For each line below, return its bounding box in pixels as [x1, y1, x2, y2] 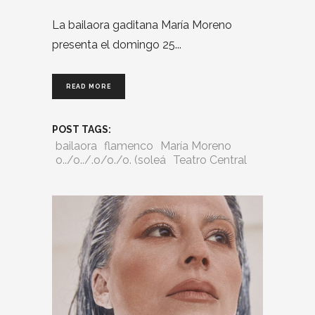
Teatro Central [173, 153, 247, 167]
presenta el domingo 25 [52, 37, 175, 51]
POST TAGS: [52, 124, 111, 136]
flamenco [104, 139, 153, 153]
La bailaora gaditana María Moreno [52, 18, 232, 32]
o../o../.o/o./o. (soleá [56, 153, 166, 167]
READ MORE [66, 82, 111, 90]
